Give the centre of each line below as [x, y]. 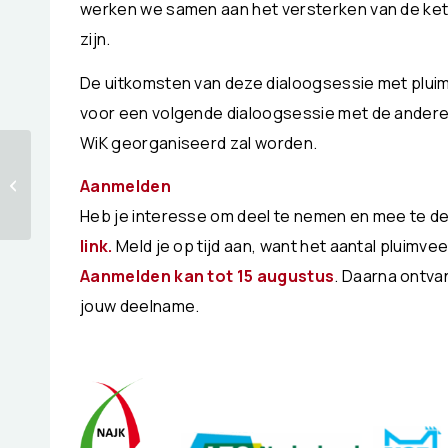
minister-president [96, 183]
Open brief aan [83, 162]
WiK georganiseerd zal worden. [199, 142]
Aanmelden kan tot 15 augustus [207, 276]
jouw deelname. [140, 306]
